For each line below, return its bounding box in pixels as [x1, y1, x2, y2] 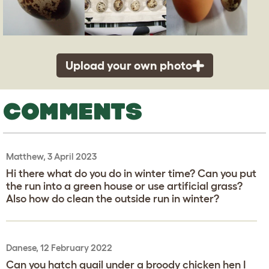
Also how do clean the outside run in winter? [6, 193, 219, 205]
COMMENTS [3, 98, 142, 125]
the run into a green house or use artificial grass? [6, 180, 243, 193]
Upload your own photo [65, 59, 192, 73]
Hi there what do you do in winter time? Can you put [6, 168, 256, 180]
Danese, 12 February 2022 [6, 243, 112, 253]
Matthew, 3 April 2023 [6, 151, 97, 162]
